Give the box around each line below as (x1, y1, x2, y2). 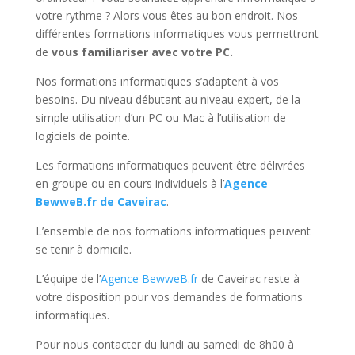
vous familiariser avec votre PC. (51, 44, 233, 59)
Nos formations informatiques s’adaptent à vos (35, 74, 279, 89)
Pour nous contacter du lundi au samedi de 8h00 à (35, 337, 294, 352)
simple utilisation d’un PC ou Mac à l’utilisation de (35, 110, 286, 125)
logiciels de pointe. (35, 128, 130, 143)
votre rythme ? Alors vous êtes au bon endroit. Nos (35, 8, 298, 23)
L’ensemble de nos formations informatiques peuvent (35, 223, 311, 239)
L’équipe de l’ (35, 271, 101, 286)
